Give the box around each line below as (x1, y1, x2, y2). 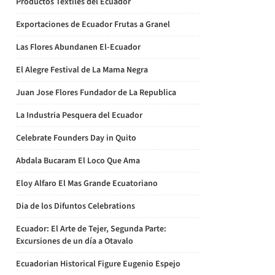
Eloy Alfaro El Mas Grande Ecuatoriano (16, 177, 158, 190)
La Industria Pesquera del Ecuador (16, 109, 142, 122)
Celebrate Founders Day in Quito (16, 132, 136, 144)
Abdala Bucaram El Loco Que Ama (16, 155, 140, 167)
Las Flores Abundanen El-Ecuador (16, 41, 141, 53)
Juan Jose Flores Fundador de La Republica (16, 87, 176, 99)
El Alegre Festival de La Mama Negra (16, 64, 148, 76)
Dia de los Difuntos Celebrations (16, 200, 135, 212)
